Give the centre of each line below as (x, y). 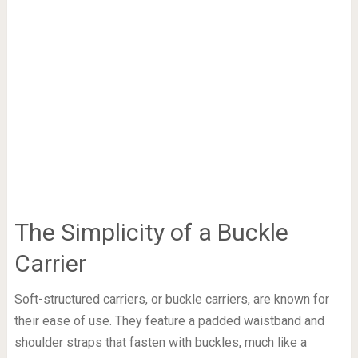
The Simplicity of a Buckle (151, 233)
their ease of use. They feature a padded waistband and (169, 321)
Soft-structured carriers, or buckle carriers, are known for (171, 300)
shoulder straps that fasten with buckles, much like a (160, 343)
